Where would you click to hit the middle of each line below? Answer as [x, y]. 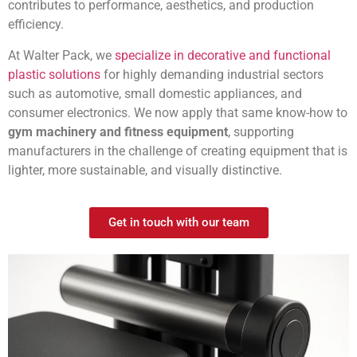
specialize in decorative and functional [223, 55]
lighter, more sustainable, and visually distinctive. [145, 170]
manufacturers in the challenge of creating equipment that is [178, 151]
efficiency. [36, 25]
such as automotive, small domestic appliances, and [155, 93]
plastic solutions [54, 74]
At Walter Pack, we [61, 55]
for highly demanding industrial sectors [212, 74]
